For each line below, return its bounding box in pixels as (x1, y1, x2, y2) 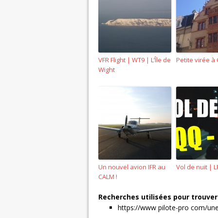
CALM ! (98, 172, 117, 181)
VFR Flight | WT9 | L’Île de (98, 55, 171, 64)
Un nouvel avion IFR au (98, 162, 165, 171)
